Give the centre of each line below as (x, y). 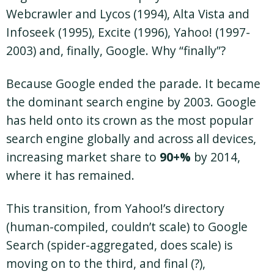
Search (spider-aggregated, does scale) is (119, 245)
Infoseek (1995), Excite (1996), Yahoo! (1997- (128, 32)
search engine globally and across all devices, (131, 139)
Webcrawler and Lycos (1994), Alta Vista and (128, 14)
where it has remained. (70, 176)
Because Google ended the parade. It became (133, 84)
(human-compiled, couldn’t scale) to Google (127, 227)
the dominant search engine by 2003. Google (131, 102)
